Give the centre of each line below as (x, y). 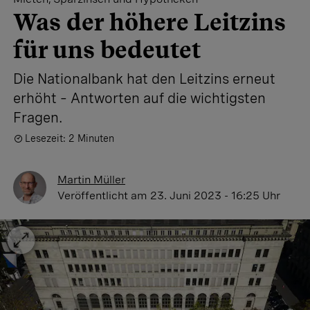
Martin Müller (91, 180)
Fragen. (38, 118)
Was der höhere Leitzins (149, 22)
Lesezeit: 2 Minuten (70, 138)
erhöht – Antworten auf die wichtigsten (139, 98)
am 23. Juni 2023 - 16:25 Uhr (206, 195)
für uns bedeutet (107, 49)
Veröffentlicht (94, 195)
